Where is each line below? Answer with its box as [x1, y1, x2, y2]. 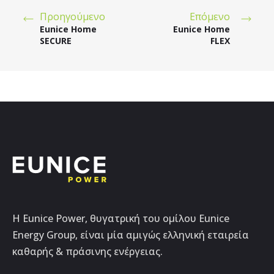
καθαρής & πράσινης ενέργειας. [12, 245, 163, 259]
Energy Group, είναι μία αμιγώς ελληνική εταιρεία [12, 228, 249, 242]
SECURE [39, 35, 72, 47]
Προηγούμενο [39, 10, 105, 24]
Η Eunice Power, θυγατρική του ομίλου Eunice [12, 212, 229, 226]
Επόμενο [190, 10, 230, 24]
